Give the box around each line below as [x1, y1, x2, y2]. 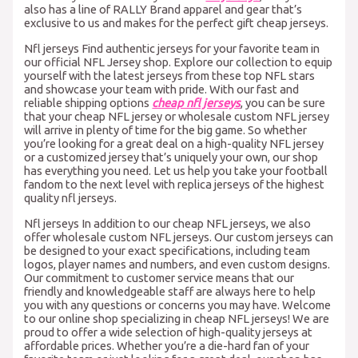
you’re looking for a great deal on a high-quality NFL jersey [24, 137, 324, 150]
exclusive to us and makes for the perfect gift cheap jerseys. [24, 16, 329, 30]
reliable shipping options [24, 96, 153, 109]
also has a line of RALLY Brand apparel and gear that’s [24, 2, 303, 17]
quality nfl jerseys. [24, 191, 117, 205]
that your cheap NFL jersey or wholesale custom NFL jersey [24, 109, 330, 123]
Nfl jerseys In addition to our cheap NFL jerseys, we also [24, 216, 312, 230]
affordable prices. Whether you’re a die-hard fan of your [24, 338, 310, 352]
